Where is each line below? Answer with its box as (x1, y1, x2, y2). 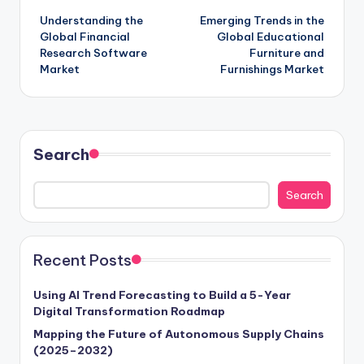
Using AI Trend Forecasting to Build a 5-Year (33, 288, 291, 302)
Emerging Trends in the (200, 13, 324, 28)
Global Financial (40, 29, 130, 45)
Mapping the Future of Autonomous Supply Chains (33, 327, 324, 341)
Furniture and (249, 45, 324, 61)
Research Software (40, 45, 147, 61)
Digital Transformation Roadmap (33, 304, 225, 318)
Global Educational (217, 29, 324, 45)
